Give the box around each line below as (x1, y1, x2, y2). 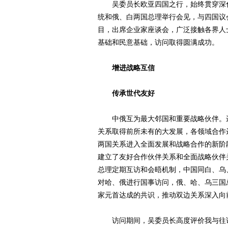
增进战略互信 (98, 64, 155, 72)
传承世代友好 (98, 89, 155, 97)
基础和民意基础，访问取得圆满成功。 (98, 38, 219, 46)
